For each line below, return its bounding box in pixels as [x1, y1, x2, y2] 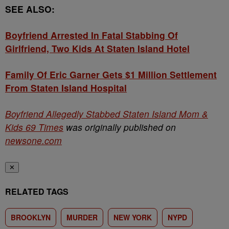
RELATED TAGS [5, 186, 68, 197]
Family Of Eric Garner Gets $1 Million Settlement [5, 68, 217, 81]
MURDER [66, 212, 98, 222]
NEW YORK [113, 212, 152, 222]
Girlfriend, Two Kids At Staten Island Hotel [5, 42, 190, 55]
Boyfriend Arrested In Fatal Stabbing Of [5, 29, 178, 41]
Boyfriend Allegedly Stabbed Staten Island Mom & [5, 107, 208, 120]
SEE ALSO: [5, 3, 55, 15]
